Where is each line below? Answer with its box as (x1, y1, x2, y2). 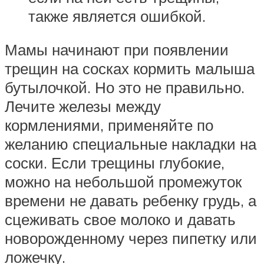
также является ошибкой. (28, 6, 206, 25)
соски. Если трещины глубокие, (5, 153, 225, 173)
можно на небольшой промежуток (5, 172, 242, 192)
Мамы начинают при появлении (5, 40, 229, 60)
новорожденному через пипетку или (5, 229, 257, 248)
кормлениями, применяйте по (5, 115, 213, 135)
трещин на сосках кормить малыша (5, 59, 255, 78)
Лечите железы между (5, 97, 161, 116)
